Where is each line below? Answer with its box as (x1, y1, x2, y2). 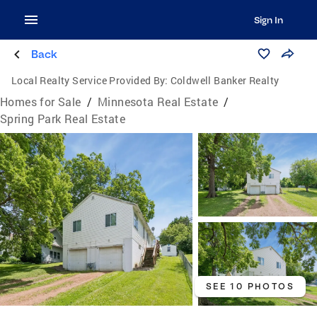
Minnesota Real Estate (98, 94, 219, 109)
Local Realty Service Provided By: (11, 74, 168, 87)
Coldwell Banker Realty (170, 74, 279, 87)
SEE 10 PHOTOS (205, 281, 294, 292)
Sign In (253, 14, 283, 25)
